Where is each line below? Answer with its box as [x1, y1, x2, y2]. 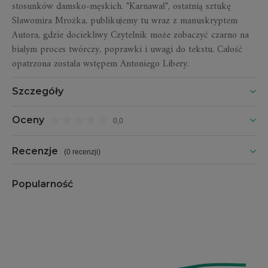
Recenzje [12, 145, 58, 157]
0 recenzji [66, 148, 98, 157]
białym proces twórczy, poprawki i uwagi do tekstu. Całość [12, 41, 242, 59]
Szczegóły [12, 86, 63, 98]
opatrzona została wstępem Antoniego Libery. [12, 56, 189, 73]
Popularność [12, 178, 73, 190]
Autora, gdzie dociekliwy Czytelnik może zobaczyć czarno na [12, 27, 249, 44]
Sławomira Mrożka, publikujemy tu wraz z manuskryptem [12, 13, 237, 30]
